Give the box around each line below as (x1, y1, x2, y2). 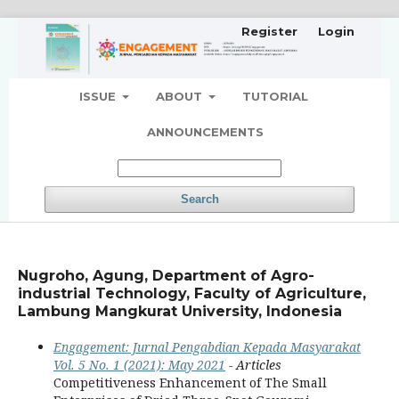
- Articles (225, 355, 281, 373)
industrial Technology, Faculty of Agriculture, (18, 284, 366, 302)
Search (180, 191, 219, 206)
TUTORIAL (242, 88, 309, 103)
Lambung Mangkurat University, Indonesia (18, 302, 342, 320)
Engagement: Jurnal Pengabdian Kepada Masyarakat (53, 338, 361, 355)
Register (241, 24, 297, 38)
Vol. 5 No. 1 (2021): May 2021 (53, 355, 225, 373)
